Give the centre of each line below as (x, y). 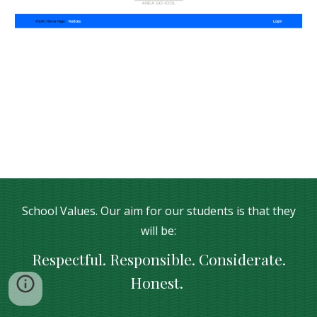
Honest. (158, 282)
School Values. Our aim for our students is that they (158, 211)
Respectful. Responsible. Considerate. (158, 259)
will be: (158, 231)
